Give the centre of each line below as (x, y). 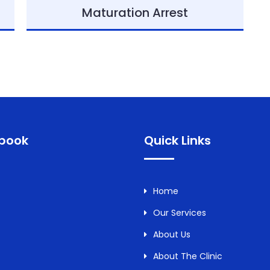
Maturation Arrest (135, 13)
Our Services (180, 213)
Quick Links (177, 140)
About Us (172, 234)
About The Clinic (188, 256)
